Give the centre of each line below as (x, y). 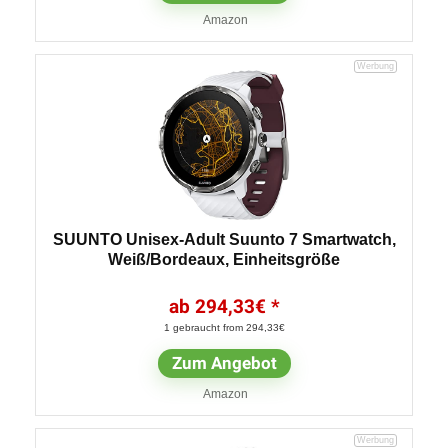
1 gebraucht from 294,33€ (224, 327)
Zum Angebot (224, 362)
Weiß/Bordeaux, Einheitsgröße (224, 259)
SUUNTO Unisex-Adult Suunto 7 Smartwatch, (224, 239)
